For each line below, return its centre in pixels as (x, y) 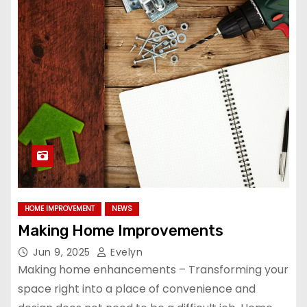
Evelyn (125, 252)
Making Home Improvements (121, 231)
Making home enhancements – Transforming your (153, 270)
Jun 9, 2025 (63, 252)
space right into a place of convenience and (137, 289)
